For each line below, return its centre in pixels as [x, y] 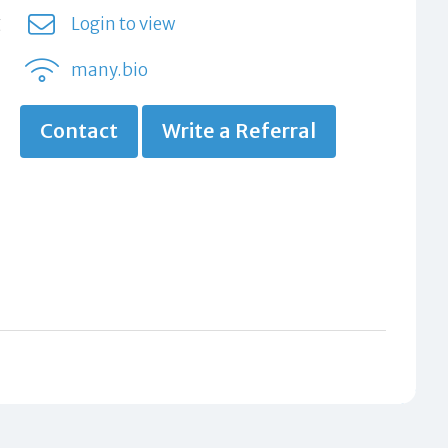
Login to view [122, 24]
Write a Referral [239, 131]
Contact [79, 131]
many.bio [109, 70]
